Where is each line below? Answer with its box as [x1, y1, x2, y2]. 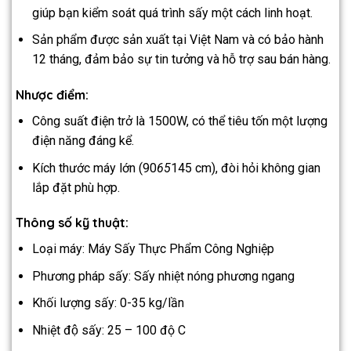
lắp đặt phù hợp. [31, 179, 120, 195]
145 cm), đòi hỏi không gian [170, 160, 320, 175]
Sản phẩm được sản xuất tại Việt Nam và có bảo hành [31, 32, 324, 48]
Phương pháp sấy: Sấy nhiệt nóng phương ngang [31, 268, 295, 284]
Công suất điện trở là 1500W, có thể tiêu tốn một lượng [31, 113, 327, 128]
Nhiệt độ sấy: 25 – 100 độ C [31, 323, 186, 338]
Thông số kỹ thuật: [16, 215, 128, 231]
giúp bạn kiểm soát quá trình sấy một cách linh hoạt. [31, 5, 313, 20]
